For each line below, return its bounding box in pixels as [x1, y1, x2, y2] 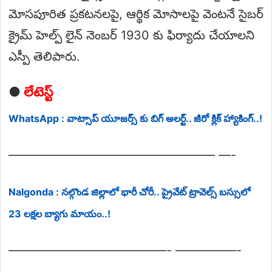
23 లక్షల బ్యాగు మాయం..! [8, 207, 110, 220]
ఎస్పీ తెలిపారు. [8, 49, 80, 64]
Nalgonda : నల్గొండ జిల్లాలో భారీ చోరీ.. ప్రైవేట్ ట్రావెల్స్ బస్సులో [8, 185, 250, 198]
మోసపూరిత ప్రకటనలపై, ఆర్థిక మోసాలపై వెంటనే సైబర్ [8, 6, 263, 21]
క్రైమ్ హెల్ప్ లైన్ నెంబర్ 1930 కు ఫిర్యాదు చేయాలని [8, 27, 254, 42]
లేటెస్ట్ [24, 83, 53, 100]
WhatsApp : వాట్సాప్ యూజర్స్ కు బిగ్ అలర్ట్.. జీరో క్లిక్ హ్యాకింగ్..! [8, 112, 262, 124]
